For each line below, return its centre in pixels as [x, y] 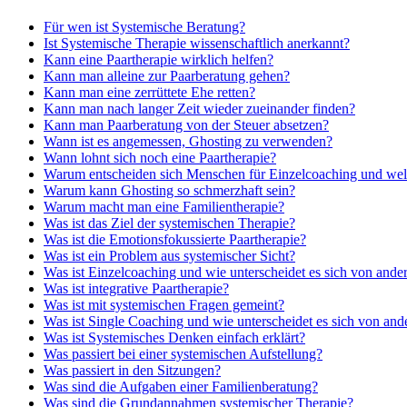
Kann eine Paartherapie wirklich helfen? [159, 60]
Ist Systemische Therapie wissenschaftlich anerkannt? [197, 44]
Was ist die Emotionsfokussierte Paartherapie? [175, 240]
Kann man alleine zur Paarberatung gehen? [167, 76]
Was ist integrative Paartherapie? [136, 289]
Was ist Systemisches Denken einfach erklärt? [174, 338]
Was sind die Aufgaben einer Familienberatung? [181, 387]
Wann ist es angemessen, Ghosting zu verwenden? [188, 142]
